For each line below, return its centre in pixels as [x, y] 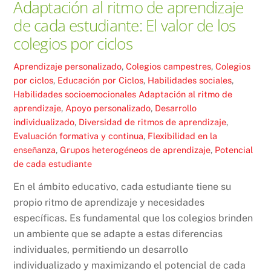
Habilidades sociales [190, 80]
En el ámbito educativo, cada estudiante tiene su [122, 187]
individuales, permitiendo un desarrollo [101, 250]
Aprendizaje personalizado [68, 66]
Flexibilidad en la [183, 135]
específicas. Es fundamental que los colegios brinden [133, 218]
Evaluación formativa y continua [79, 135]
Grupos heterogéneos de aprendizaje [135, 149]
